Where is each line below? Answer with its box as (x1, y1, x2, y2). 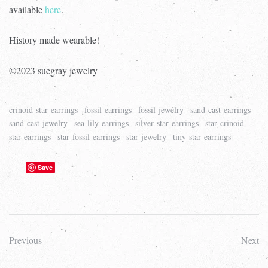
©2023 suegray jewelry (9, 63, 98, 77)
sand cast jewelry (9, 117, 68, 129)
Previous (9, 234, 42, 247)
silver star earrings (135, 117, 199, 129)
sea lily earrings (74, 117, 129, 129)
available (9, 2, 45, 16)
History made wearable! (9, 33, 99, 46)
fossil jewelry (138, 103, 184, 115)
